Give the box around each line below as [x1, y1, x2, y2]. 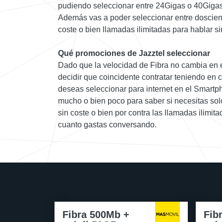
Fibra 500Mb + [62, 209, 129, 221]
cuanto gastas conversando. [58, 120, 157, 129]
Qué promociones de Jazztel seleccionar [58, 49, 210, 58]
